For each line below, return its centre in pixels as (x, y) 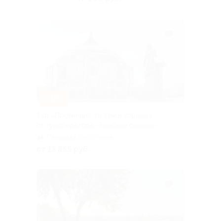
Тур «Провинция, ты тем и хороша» (94, 115)
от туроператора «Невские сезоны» (96, 125)
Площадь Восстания (80, 137)
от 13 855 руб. (63, 149)
